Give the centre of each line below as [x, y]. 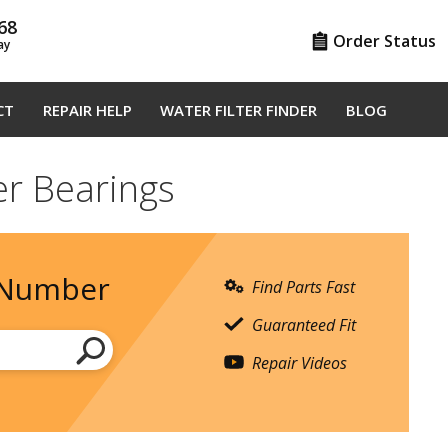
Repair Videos [299, 362]
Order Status [384, 41]
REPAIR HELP [87, 109]
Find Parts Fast [303, 286]
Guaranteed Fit [304, 324]
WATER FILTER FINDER [238, 109]
